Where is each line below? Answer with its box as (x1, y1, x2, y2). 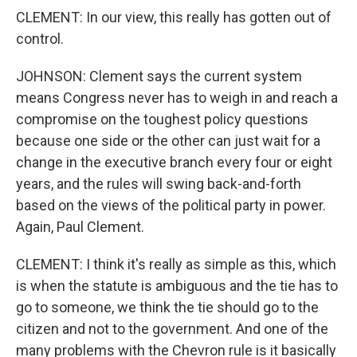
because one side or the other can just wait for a (16, 132, 320, 149)
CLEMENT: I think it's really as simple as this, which (16, 256, 336, 273)
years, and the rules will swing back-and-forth (16, 175, 301, 192)
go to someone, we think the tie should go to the (16, 299, 319, 316)
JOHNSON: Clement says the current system (16, 68, 302, 84)
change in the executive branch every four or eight (16, 154, 332, 171)
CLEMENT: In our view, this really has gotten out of (16, 9, 331, 25)
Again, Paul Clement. (16, 218, 144, 235)
